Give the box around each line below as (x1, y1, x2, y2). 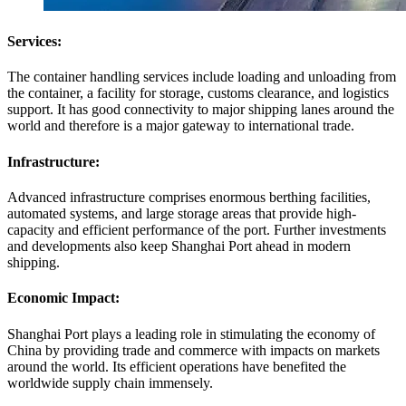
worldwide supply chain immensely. (7, 374, 213, 391)
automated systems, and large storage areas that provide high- (7, 205, 356, 221)
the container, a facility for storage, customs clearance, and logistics (7, 85, 389, 101)
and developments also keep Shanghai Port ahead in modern (7, 237, 351, 254)
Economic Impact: (7, 290, 120, 306)
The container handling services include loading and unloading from (7, 69, 396, 85)
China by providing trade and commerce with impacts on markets (7, 342, 380, 358)
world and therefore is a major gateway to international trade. (7, 118, 354, 134)
